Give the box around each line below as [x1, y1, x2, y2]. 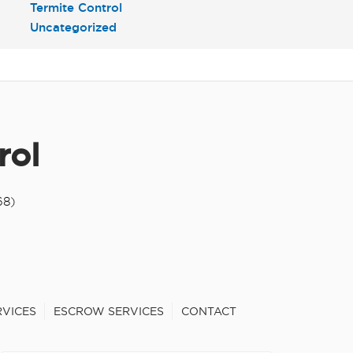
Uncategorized [30, 20, 117, 34]
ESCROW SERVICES [53, 305, 164, 318]
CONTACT [180, 305, 236, 318]
